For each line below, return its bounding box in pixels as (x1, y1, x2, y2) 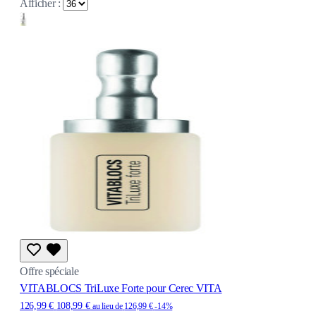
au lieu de (92, 300, 123, 311)
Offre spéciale (20, 265, 79, 277)
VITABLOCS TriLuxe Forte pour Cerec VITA (20, 281, 222, 294)
